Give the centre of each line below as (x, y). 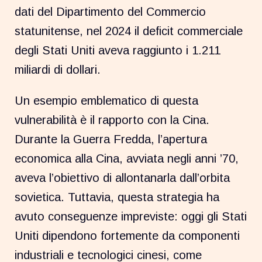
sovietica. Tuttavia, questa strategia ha (117, 197)
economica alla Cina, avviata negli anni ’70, (127, 158)
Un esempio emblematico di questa (107, 100)
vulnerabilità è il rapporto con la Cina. (112, 120)
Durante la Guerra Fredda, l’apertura (111, 139)
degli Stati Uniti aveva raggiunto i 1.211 (118, 50)
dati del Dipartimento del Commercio (111, 11)
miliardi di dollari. (58, 69)
